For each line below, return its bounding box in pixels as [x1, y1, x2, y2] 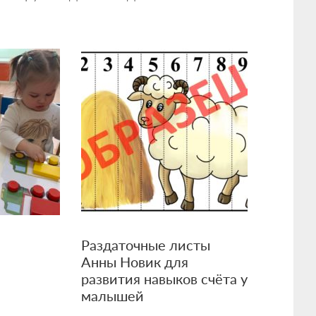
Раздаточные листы [80, 235, 210, 255]
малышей [80, 286, 144, 306]
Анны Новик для [80, 252, 188, 272]
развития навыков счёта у [80, 269, 248, 289]
